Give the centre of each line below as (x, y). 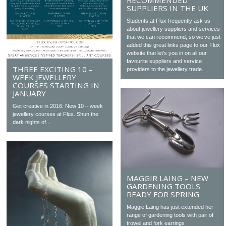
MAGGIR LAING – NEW (168, 178)
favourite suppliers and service (164, 61)
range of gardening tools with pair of (170, 215)
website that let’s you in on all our (167, 53)
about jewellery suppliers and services (174, 29)
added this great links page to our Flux (174, 45)
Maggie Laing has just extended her (170, 207)
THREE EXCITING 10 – (53, 69)
